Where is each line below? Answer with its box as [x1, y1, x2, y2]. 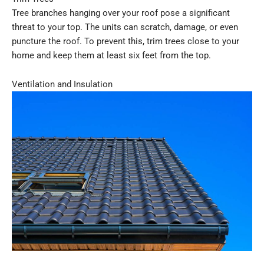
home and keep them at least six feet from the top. [12, 49, 211, 61]
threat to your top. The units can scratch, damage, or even [12, 21, 238, 32]
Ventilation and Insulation [12, 79, 113, 90]
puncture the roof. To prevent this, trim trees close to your [12, 35, 239, 47]
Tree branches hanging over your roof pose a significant [12, 7, 230, 18]
